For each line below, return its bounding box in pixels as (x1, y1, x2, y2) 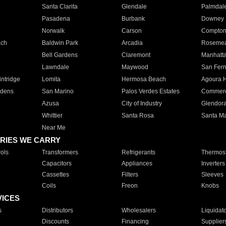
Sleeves (201, 171, 223, 178)
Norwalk (41, 27, 65, 34)
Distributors (41, 207, 73, 214)
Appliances (121, 160, 152, 167)
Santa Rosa (121, 112, 154, 119)
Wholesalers (121, 207, 156, 214)
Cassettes (41, 171, 69, 178)
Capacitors (41, 160, 72, 167)
